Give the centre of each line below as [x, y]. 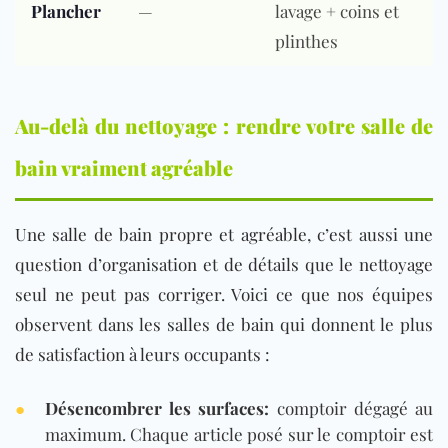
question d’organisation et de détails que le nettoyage [224, 264]
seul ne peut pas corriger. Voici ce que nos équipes [224, 294]
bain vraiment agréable [124, 168]
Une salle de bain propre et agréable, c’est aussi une [224, 234]
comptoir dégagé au [351, 408]
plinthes [306, 41]
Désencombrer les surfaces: [157, 408]
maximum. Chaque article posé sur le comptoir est [239, 434]
